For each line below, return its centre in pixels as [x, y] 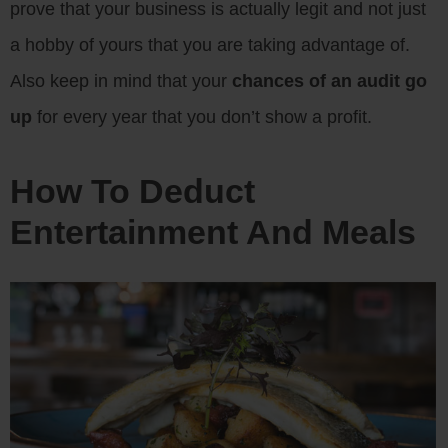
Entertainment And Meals [213, 232]
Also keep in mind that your [121, 81]
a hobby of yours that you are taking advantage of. [210, 45]
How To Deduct [132, 191]
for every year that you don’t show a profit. [202, 117]
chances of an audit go [329, 81]
